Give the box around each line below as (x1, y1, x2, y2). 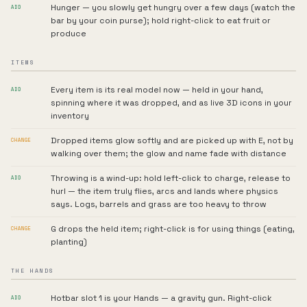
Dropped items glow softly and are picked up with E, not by (51, 135, 293, 146)
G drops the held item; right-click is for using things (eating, (51, 223, 295, 234)
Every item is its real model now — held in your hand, (51, 84, 263, 95)
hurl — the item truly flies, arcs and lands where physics (51, 186, 278, 197)
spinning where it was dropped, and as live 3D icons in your (51, 97, 292, 108)
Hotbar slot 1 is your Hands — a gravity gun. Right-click (51, 293, 272, 304)
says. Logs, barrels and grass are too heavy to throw (51, 199, 267, 210)
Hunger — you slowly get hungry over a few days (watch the (51, 2, 295, 13)
